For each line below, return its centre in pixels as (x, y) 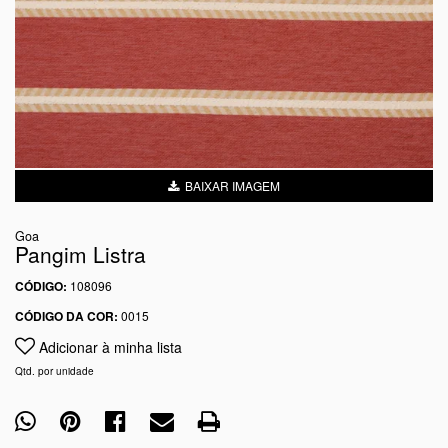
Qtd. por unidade (54, 371)
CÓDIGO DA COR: (66, 316)
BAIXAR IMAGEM (229, 185)
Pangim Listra (80, 254)
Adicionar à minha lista (108, 347)
